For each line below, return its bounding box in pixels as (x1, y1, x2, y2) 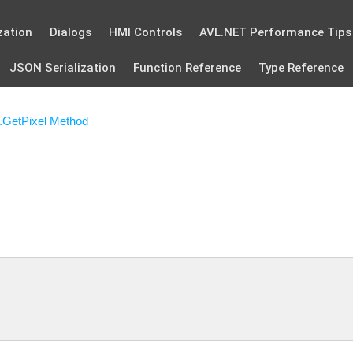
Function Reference (133, 61, 241, 75)
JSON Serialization (9, 61, 116, 75)
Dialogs (50, 25, 91, 39)
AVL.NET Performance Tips (199, 25, 351, 39)
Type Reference (258, 61, 344, 75)
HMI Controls (109, 25, 182, 39)
